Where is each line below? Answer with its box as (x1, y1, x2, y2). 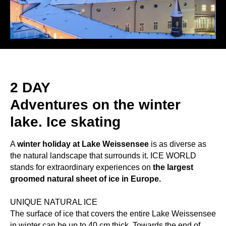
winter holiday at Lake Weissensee (17, 139, 149, 148)
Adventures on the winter (10, 96, 181, 112)
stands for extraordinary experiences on (10, 162, 153, 172)
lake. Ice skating (10, 114, 121, 130)
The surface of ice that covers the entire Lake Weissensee (10, 209, 216, 218)
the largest (153, 162, 193, 172)
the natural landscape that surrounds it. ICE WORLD (10, 151, 196, 160)
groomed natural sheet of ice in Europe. (10, 174, 161, 183)
